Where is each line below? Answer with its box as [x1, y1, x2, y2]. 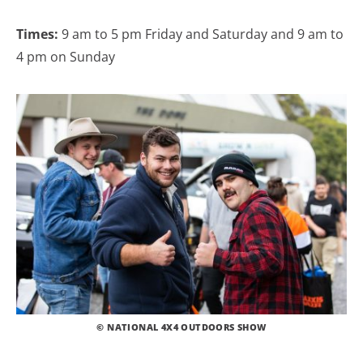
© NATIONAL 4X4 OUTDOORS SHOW [96, 320, 267, 333]
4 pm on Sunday [16, 48, 115, 66]
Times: [16, 25, 62, 43]
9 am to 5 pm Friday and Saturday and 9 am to [62, 25, 344, 43]
